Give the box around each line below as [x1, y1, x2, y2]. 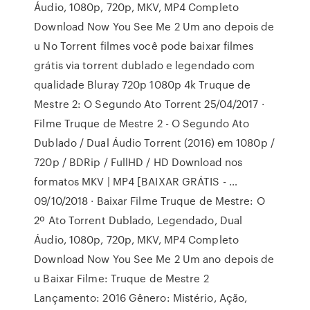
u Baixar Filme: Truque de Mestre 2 [34, 271, 209, 286]
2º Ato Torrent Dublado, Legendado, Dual [34, 212, 243, 228]
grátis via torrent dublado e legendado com [34, 57, 255, 73]
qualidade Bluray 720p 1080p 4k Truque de [34, 77, 251, 92]
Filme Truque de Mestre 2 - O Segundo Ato [34, 116, 250, 131]
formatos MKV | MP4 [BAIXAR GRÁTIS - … [34, 174, 237, 189]
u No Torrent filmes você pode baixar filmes [34, 38, 254, 53]
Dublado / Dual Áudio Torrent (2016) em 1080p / [34, 135, 275, 150]
